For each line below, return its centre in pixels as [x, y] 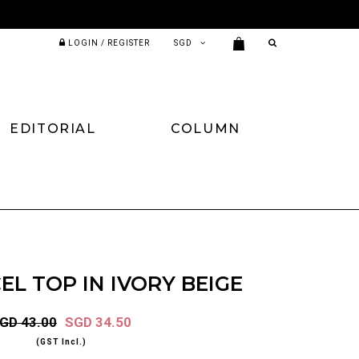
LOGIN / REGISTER [109, 43]
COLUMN [206, 128]
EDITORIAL [53, 128]
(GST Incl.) [61, 341]
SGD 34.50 [98, 322]
